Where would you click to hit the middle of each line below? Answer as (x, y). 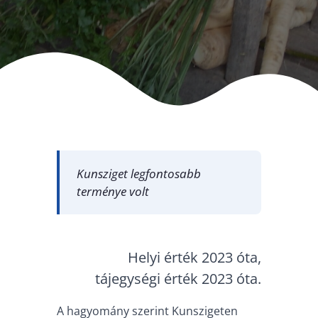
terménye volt (113, 191)
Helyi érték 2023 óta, (194, 258)
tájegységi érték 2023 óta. (178, 279)
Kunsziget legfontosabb (139, 174)
